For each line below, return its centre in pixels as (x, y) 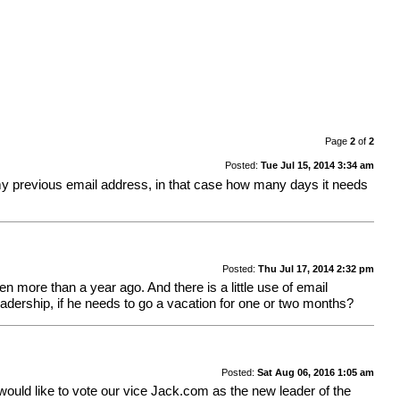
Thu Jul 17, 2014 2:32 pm (316, 268)
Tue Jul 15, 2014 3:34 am (317, 165)
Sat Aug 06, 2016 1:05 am (315, 372)
